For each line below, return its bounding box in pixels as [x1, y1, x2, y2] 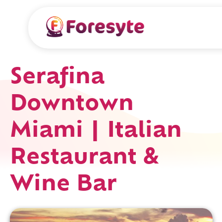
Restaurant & [10, 148, 160, 169]
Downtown [10, 94, 134, 116]
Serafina [10, 67, 105, 89]
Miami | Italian [10, 121, 182, 143]
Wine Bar [10, 174, 117, 196]
